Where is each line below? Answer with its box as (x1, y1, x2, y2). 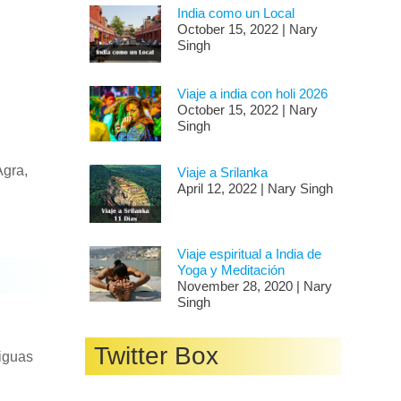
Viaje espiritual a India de (176, 245, 321, 261)
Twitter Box (94, 341, 219, 370)
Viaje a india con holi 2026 (176, 86, 328, 102)
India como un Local (176, 4, 294, 21)
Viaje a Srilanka (176, 165, 268, 181)
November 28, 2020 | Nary (176, 277, 332, 294)
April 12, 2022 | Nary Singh (176, 181, 333, 197)
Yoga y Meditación (176, 261, 285, 277)
